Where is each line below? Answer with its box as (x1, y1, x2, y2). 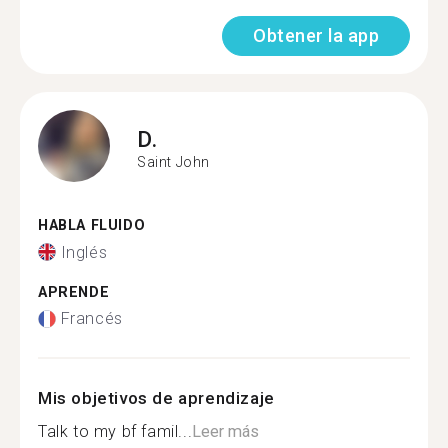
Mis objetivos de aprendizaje (38, 388, 275, 408)
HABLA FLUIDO (38, 217, 146, 234)
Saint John (137, 153, 210, 170)
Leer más (192, 422, 260, 441)
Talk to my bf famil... (38, 422, 193, 441)
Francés (60, 309, 123, 328)
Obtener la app (253, 25, 379, 46)
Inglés (60, 242, 108, 262)
